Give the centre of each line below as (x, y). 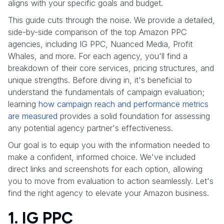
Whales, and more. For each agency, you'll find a (98, 56)
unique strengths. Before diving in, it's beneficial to (100, 80)
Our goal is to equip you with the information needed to (109, 145)
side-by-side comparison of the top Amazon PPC (97, 32)
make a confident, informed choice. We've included (102, 157)
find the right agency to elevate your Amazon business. (108, 193)
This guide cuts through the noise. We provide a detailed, (111, 20)
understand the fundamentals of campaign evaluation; (106, 92)
